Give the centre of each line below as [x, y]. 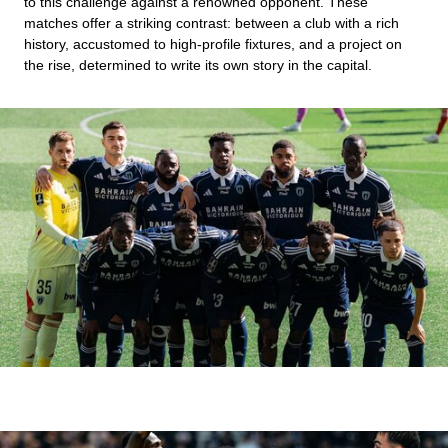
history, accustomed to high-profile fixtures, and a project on [213, 44]
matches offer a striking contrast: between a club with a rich [211, 23]
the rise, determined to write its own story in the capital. [198, 65]
